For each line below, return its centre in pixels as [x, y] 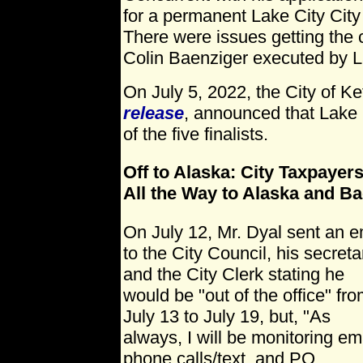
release [154, 113]
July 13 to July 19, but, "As [227, 316]
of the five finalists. [196, 135]
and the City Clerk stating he [234, 274]
